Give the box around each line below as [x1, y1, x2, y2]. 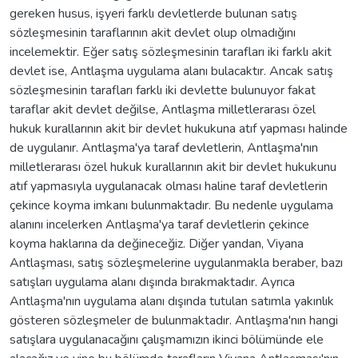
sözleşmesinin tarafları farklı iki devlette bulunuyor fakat [10, 81, 316, 99]
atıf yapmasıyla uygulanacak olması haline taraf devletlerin [10, 177, 328, 195]
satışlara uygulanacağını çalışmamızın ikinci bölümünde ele [10, 330, 324, 348]
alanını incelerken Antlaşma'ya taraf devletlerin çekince [10, 215, 309, 233]
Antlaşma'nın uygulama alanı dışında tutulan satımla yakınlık [10, 292, 334, 310]
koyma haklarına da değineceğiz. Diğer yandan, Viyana [10, 234, 304, 253]
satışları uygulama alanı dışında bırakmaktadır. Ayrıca [10, 272, 295, 291]
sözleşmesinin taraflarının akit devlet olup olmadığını [10, 23, 296, 42]
